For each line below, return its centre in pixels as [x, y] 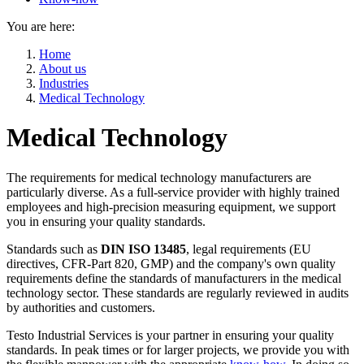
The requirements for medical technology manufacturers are [159, 177]
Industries [64, 83]
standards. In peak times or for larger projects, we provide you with [178, 349]
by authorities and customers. [84, 307]
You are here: [41, 26]
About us [63, 69]
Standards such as [54, 249]
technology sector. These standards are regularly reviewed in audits [178, 292]
